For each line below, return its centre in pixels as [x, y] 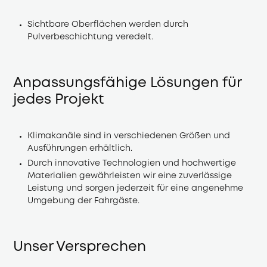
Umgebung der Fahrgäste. [83, 201]
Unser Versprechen [80, 247]
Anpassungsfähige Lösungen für [128, 83]
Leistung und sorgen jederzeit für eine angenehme [135, 189]
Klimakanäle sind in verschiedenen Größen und [129, 136]
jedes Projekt [59, 100]
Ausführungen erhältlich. [80, 149]
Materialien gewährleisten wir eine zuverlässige [130, 176]
